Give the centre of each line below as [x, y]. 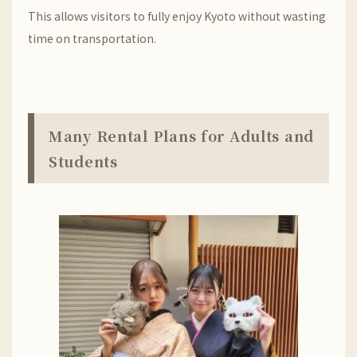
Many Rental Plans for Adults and [182, 135]
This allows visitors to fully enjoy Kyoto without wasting [177, 16]
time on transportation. [92, 38]
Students [83, 161]
